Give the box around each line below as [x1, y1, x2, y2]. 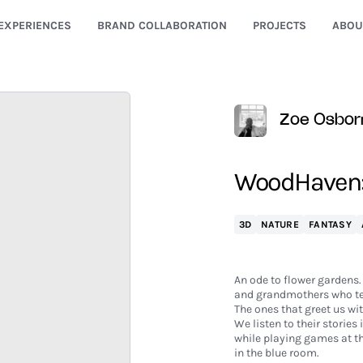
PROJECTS [252, 19, 306, 32]
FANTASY [308, 219, 352, 230]
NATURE [261, 219, 299, 230]
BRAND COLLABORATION [96, 19, 227, 32]
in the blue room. [233, 346, 319, 360]
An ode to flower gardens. [233, 273, 361, 287]
